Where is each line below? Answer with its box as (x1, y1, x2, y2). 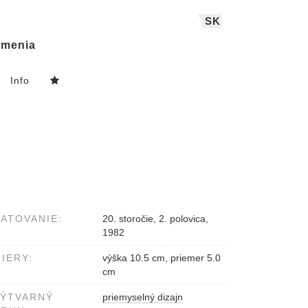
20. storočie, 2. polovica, (102, 213, 208, 225)
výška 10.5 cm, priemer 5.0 (102, 252, 221, 264)
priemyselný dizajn (102, 291, 183, 303)
